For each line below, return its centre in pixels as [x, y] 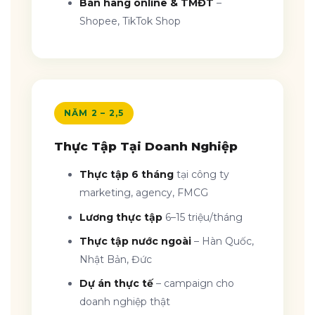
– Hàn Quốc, [223, 242]
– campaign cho [194, 284]
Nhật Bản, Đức [116, 260]
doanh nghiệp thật [125, 302]
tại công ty [202, 175]
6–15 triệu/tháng [203, 217]
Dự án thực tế [117, 284]
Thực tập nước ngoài [136, 242]
